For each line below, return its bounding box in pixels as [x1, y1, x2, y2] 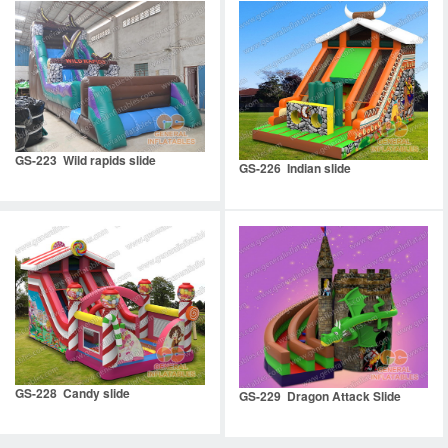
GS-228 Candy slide [15, 384, 130, 403]
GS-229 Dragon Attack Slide [238, 386, 401, 405]
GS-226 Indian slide [238, 158, 351, 177]
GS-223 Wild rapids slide [15, 151, 156, 170]
